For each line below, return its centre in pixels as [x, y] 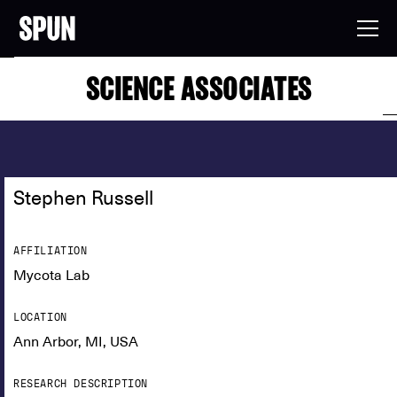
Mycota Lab [51, 276]
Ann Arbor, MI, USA [76, 342]
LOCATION [40, 317]
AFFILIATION [51, 251]
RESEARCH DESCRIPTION [81, 384]
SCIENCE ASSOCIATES [198, 88]
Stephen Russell [83, 198]
